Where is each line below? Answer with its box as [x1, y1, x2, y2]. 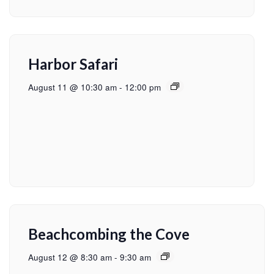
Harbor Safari [28, 55, 118, 73]
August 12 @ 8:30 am [28, 251, 112, 263]
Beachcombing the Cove [28, 225, 190, 243]
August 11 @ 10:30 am [28, 81, 117, 93]
